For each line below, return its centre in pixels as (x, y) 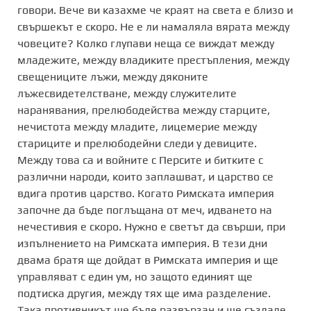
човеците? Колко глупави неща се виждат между (146, 43)
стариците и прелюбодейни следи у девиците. (137, 143)
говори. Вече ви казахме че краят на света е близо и (155, 10)
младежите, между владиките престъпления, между (153, 60)
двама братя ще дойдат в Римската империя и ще (148, 260)
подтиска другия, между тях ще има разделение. (144, 293)
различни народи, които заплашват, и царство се (145, 176)
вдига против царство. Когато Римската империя (146, 193)
